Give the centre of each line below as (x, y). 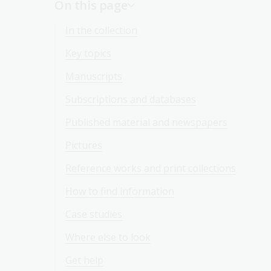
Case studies (94, 214)
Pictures (84, 145)
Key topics (88, 53)
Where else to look (108, 237)
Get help (84, 260)
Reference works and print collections (151, 168)
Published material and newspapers (146, 122)
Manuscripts (94, 76)
